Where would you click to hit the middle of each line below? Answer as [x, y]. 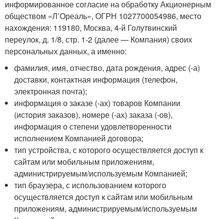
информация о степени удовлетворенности [93, 126]
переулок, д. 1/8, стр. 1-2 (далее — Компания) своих [99, 39]
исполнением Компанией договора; [79, 138]
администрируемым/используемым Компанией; [101, 173]
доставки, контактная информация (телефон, [96, 79]
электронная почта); [51, 91]
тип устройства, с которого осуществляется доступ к [109, 150]
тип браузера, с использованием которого [90, 185]
